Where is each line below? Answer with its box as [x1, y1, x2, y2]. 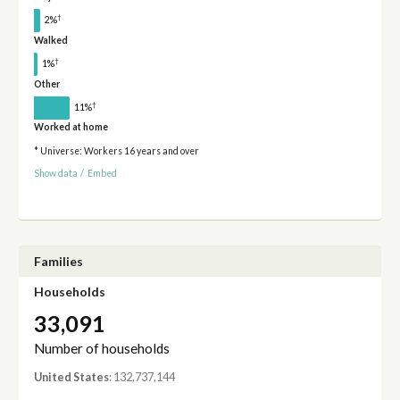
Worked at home [33, 121, 108, 133]
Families [33, 254, 83, 270]
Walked [33, 34, 68, 46]
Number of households [33, 339, 170, 356]
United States [33, 370, 109, 384]
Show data [33, 167, 78, 179]
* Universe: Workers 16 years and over [33, 146, 199, 157]
